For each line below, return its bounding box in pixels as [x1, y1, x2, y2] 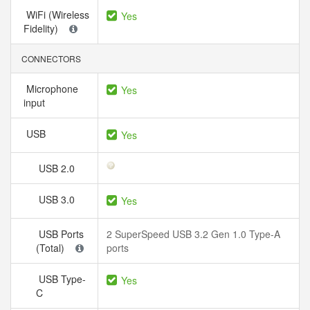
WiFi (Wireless [24, 8, 89, 21]
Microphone [24, 82, 78, 95]
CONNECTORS [19, 53, 81, 64]
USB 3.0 [36, 192, 80, 206]
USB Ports [36, 227, 84, 241]
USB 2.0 [36, 161, 80, 175]
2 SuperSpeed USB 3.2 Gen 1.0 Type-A [107, 227, 280, 241]
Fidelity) [24, 21, 64, 35]
